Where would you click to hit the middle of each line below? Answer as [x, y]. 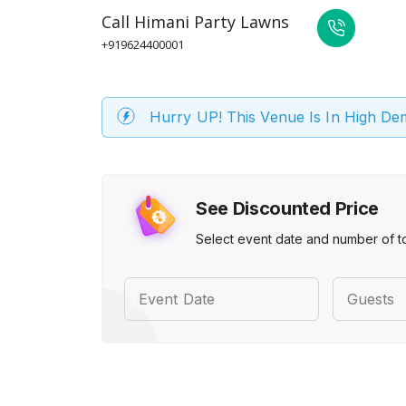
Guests [371, 299]
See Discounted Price [287, 208]
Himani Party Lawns [212, 22]
